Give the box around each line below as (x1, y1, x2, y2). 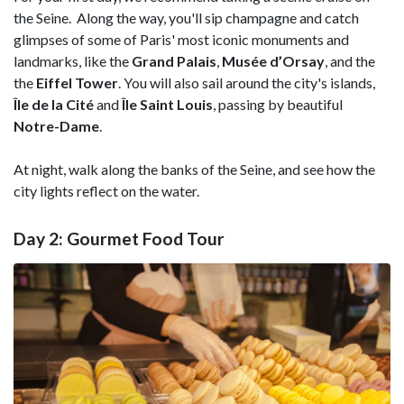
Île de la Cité (14, 95, 94, 113)
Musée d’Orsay (222, 51, 325, 69)
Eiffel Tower (33, 73, 118, 91)
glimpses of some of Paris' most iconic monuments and (14, 30, 349, 48)
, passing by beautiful (213, 95, 343, 113)
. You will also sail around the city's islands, (118, 73, 375, 91)
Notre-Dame (14, 116, 99, 134)
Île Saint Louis (122, 95, 213, 113)
